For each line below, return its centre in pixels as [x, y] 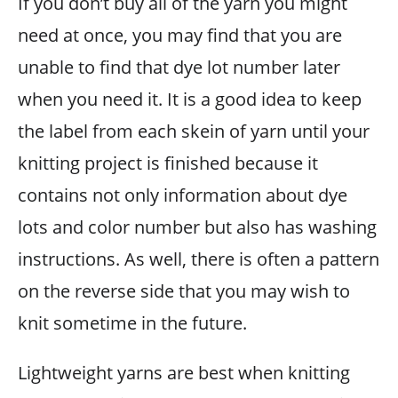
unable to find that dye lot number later [179, 67]
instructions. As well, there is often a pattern [199, 259]
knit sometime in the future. [132, 322]
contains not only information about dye [183, 195]
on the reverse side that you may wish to [184, 291]
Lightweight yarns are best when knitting [184, 372]
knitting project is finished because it [168, 163]
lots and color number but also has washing [197, 227]
